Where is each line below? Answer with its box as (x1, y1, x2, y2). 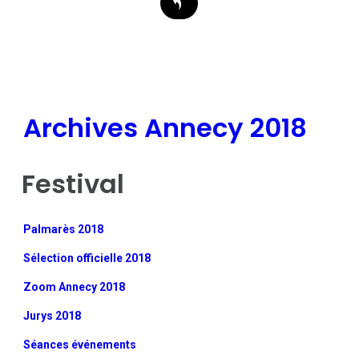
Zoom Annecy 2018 (23, 280, 126, 293)
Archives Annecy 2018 (23, 109, 308, 146)
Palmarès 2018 (23, 222, 104, 236)
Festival (22, 165, 125, 202)
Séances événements (23, 337, 137, 351)
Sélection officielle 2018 (23, 251, 151, 264)
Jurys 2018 (23, 309, 82, 322)
